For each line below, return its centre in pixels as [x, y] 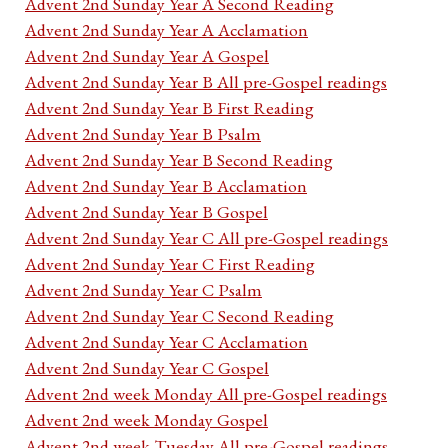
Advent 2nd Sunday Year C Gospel [147, 368]
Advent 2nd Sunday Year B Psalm [143, 134]
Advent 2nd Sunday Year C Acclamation [166, 342]
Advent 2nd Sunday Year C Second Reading [179, 316]
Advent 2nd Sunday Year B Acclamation [166, 186]
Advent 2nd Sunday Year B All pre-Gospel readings [206, 82]
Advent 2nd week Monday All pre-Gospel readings [206, 394]
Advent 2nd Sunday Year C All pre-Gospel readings [206, 238]
